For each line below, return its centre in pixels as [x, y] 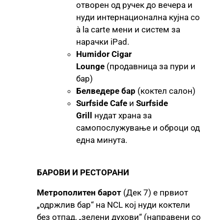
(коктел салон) [165, 91]
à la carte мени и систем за [128, 29]
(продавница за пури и [150, 66]
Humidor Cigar [104, 54]
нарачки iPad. [103, 41]
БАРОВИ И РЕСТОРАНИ [83, 172]
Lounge [90, 66]
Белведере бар [106, 91]
